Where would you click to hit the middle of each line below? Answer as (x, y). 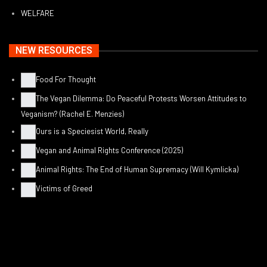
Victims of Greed (64, 189)
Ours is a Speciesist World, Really (92, 131)
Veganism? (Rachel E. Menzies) (72, 114)
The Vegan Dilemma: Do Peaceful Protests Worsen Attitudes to (141, 99)
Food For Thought (66, 80)
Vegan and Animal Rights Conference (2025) (109, 150)
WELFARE (38, 13)
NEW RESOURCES (54, 51)
